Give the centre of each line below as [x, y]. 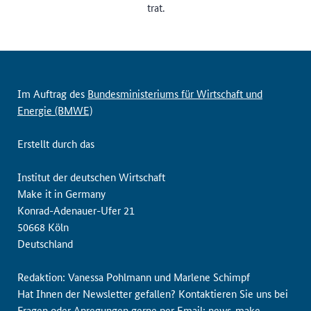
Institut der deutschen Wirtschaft [91, 177]
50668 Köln [43, 227]
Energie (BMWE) [55, 110]
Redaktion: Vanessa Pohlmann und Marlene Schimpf [134, 277]
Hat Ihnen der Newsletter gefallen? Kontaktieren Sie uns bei [153, 293]
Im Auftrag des [52, 93]
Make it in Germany [61, 193]
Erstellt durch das [56, 143]
